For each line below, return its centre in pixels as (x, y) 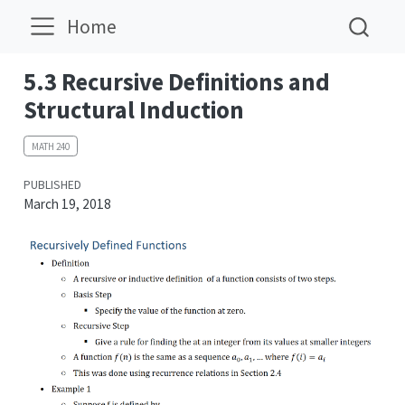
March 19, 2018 (67, 204)
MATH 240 (50, 146)
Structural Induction (133, 110)
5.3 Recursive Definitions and (176, 82)
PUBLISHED (52, 185)
